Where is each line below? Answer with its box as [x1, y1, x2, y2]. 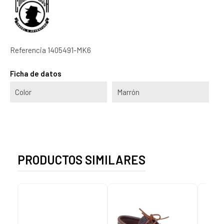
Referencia [10, 45, 46, 54]
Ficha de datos [10, 68, 61, 78]
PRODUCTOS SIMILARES [17, 152, 145, 167]
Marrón [117, 87, 139, 96]
